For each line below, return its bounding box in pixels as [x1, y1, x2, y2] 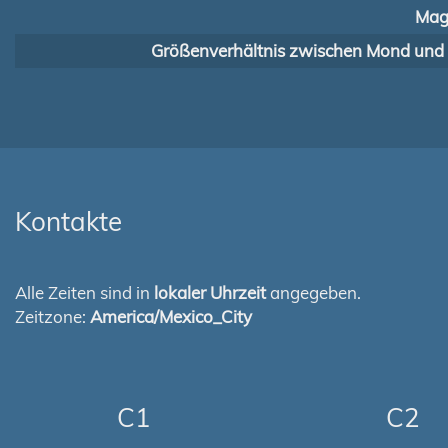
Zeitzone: [15, 306, 90, 327]
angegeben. [266, 282, 361, 303]
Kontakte [15, 205, 122, 238]
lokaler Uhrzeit [154, 282, 266, 303]
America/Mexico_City [90, 306, 252, 327]
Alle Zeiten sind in [15, 282, 154, 303]
